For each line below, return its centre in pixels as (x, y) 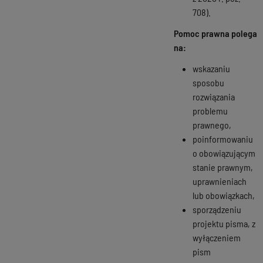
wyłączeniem (217, 237)
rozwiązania (214, 96)
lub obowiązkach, (224, 195)
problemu (210, 110)
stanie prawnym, (223, 167)
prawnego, (212, 124)
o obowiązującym (224, 153)
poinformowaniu (223, 139)
